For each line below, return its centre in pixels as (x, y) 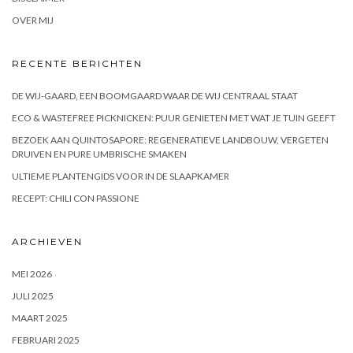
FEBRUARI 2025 (46, 340)
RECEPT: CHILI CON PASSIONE (76, 198)
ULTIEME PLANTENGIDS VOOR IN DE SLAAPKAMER (121, 176)
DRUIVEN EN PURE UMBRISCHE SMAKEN (99, 154)
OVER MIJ (33, 20)
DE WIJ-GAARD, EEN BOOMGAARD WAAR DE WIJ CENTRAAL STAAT (155, 95)
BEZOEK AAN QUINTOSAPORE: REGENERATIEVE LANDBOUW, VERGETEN (170, 139)
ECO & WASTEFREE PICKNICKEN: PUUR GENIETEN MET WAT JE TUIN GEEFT (174, 117)
